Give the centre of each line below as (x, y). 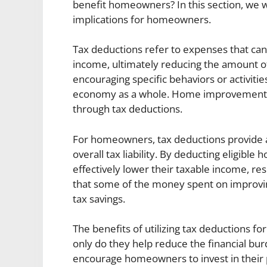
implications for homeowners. (142, 19)
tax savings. (99, 198)
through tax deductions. (128, 109)
